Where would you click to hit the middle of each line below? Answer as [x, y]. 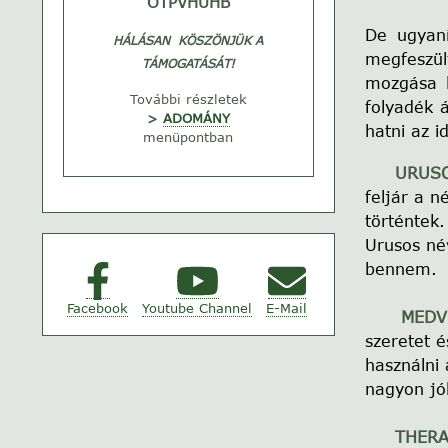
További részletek [188, 99]
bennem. [400, 269]
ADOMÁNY [196, 118]
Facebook [98, 308]
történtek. [404, 221]
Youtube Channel [197, 308]
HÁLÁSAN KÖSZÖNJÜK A [188, 41]
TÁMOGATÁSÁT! [188, 64]
